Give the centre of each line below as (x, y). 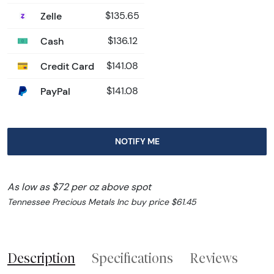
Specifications (132, 258)
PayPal (54, 91)
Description (41, 258)
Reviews (214, 258)
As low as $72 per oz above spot (79, 187)
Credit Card (66, 66)
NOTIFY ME (137, 141)
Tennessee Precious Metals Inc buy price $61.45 (102, 202)
